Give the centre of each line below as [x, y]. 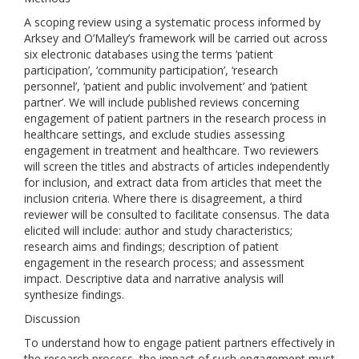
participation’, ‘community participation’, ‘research [151, 70]
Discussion [52, 319]
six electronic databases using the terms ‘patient [149, 54]
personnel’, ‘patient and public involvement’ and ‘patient [166, 86]
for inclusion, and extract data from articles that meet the [173, 182]
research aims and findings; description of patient [151, 246]
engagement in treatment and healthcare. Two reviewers [171, 150]
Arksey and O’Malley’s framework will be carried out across [176, 38]
